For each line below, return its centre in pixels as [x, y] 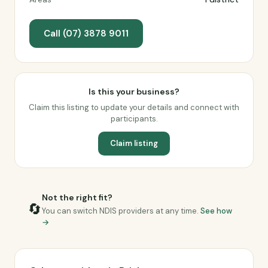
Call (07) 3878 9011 [86, 33]
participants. [134, 119]
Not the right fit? [77, 197]
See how [216, 211]
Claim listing [134, 143]
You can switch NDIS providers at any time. [121, 211]
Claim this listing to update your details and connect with [134, 107]
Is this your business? [134, 92]
